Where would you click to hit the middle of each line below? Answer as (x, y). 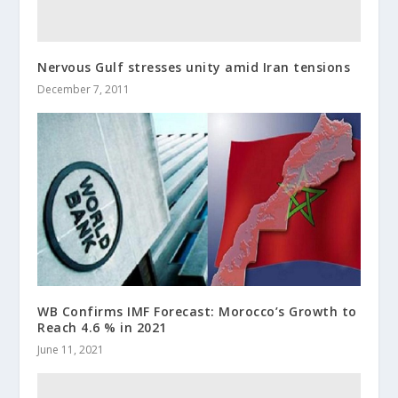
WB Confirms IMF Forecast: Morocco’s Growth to (197, 312)
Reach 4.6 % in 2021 (102, 328)
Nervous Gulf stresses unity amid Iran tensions (194, 67)
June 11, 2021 (71, 350)
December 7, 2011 (84, 89)
